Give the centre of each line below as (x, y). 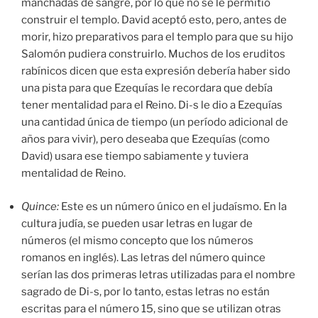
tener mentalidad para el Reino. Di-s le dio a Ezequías (152, 105)
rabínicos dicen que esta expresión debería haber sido (156, 71)
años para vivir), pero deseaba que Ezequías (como (146, 139)
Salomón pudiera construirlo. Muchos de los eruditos (153, 54)
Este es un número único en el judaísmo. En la (174, 206)
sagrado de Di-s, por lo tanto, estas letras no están (146, 291)
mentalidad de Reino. (73, 174)
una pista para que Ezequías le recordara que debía (147, 88)
